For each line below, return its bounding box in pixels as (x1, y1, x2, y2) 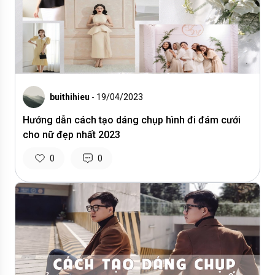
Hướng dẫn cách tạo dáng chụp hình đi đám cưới (23, 114, 241, 126)
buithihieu (50, 92, 90, 102)
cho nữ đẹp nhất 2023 (23, 129, 120, 141)
